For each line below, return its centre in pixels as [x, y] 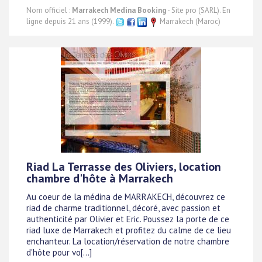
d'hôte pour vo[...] [59, 253]
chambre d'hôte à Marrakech [100, 178]
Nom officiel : [49, 10]
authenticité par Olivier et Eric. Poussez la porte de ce [128, 219]
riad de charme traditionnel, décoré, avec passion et [123, 208]
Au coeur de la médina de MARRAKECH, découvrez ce [126, 197]
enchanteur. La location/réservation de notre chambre [128, 242]
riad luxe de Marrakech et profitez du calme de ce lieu [129, 230]
